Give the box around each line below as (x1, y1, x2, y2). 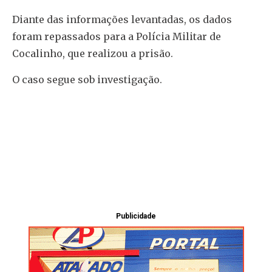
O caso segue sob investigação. (12, 73, 162, 86)
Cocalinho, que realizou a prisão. (12, 47, 173, 60)
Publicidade (116, 211, 156, 220)
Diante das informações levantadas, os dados (12, 13, 232, 26)
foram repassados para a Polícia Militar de (12, 30, 221, 43)
